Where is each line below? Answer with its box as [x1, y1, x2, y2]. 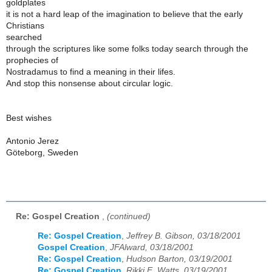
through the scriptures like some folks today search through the [6, 44, 248, 53]
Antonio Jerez [6, 136, 59, 146]
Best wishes [6, 113, 52, 123]
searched [6, 32, 42, 42]
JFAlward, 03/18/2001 [110, 243, 194, 253]
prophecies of [6, 55, 58, 65]
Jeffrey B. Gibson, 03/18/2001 [126, 231, 241, 241]
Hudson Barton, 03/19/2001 [126, 254, 233, 264]
